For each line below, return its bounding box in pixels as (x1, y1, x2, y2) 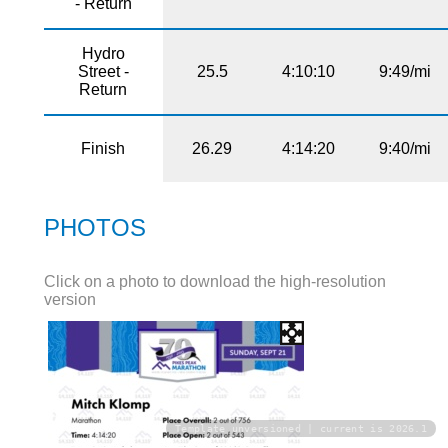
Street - (77, 62, 129, 80)
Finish (81, 139, 126, 157)
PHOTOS (43, 213, 146, 241)
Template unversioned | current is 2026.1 (175, 423, 427, 434)
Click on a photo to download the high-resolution (43, 273, 386, 291)
